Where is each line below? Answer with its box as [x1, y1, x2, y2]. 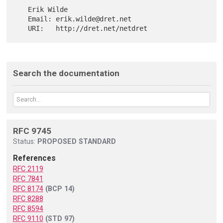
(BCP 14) [45, 185, 75, 193]
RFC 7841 [12, 175, 43, 183]
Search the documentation [12, 68, 119, 79]
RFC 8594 [12, 205, 43, 213]
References [12, 153, 56, 163]
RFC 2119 [12, 165, 43, 173]
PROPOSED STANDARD [37, 137, 116, 146]
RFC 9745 [12, 126, 51, 136]
